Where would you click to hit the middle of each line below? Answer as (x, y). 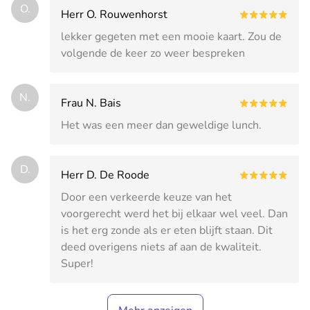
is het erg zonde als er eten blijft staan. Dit (167, 230)
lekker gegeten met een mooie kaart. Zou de (171, 36)
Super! (77, 263)
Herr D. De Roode (105, 175)
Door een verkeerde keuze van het (146, 197)
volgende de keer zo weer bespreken (153, 53)
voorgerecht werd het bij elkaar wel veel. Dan (174, 213)
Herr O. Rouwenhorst (114, 14)
